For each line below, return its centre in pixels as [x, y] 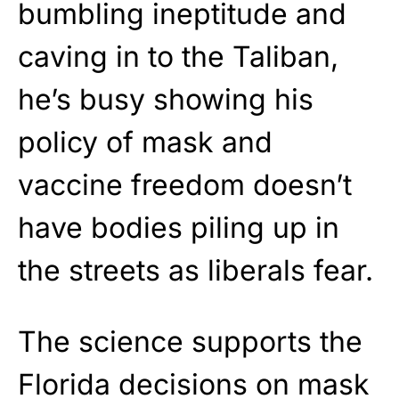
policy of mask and [145, 142]
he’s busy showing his [166, 99]
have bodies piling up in [179, 227]
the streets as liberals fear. [195, 270]
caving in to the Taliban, [178, 56]
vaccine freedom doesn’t [185, 184]
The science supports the [190, 341]
